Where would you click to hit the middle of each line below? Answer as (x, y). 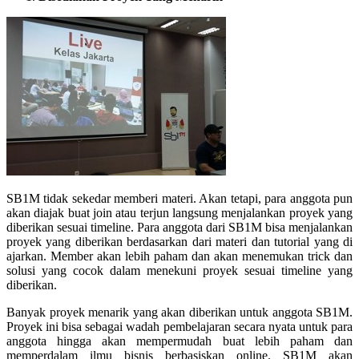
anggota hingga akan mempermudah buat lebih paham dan (179, 341)
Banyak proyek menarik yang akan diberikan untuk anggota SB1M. (179, 312)
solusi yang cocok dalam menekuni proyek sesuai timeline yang (179, 270)
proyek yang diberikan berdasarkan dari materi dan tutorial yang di (179, 241)
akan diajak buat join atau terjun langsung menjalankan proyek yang (179, 212)
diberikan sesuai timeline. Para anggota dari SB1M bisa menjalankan (179, 227)
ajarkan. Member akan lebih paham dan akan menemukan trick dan (179, 256)
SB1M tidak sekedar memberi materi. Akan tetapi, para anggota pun (179, 198)
